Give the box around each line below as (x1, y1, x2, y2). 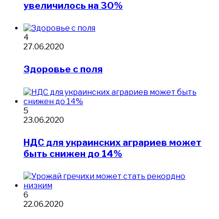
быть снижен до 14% (23, 148, 122, 159)
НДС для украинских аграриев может (23, 136, 201, 148)
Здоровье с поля (23, 64, 103, 75)
